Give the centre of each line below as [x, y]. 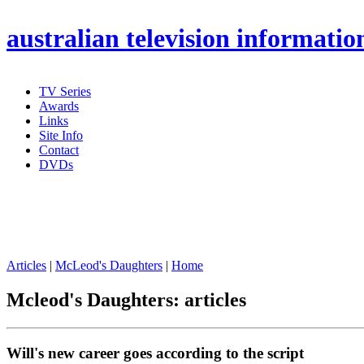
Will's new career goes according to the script [155, 353]
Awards [59, 106]
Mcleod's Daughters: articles [126, 299]
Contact [59, 150]
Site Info [61, 135]
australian [63, 39]
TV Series [65, 91]
